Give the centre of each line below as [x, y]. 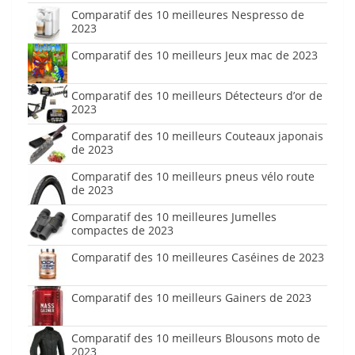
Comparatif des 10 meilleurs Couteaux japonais [197, 136]
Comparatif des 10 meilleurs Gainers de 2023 [191, 298]
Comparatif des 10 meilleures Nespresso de [188, 15]
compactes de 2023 [122, 231]
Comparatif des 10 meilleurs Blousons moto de [196, 338]
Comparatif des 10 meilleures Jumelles [174, 217]
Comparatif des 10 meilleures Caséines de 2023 [198, 258]
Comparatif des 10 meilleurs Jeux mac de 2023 [195, 55]
